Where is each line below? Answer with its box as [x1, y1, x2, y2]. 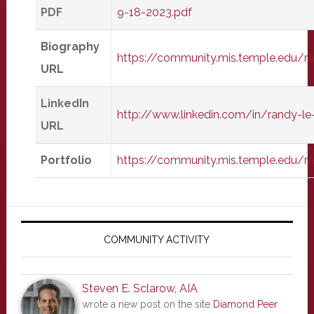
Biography [40, 40, 100, 53]
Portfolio [40, 153, 92, 167]
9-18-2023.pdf [116, 6, 192, 19]
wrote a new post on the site [81, 299, 213, 310]
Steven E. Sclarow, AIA [81, 282, 198, 295]
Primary [6, 206, 85, 231]
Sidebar [6, 231, 86, 256]
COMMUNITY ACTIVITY [104, 234, 210, 245]
